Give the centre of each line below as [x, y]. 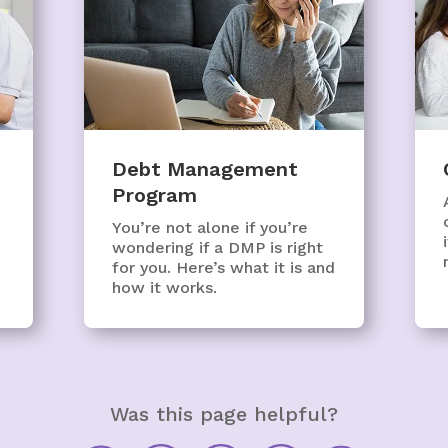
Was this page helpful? [223, 414]
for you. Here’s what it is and [224, 267]
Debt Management [205, 168]
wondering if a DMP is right [218, 247]
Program [155, 194]
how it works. [165, 287]
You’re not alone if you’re [210, 227]
